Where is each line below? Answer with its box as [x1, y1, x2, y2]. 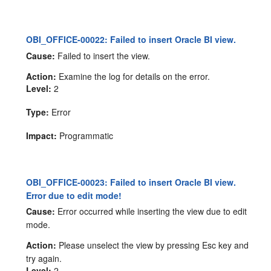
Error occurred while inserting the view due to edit [55, 205, 247, 218]
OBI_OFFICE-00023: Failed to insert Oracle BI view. [26, 175, 237, 188]
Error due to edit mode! [26, 189, 122, 201]
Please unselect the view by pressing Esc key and [56, 239, 249, 252]
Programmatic [57, 129, 114, 142]
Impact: [26, 129, 57, 142]
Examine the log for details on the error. [56, 70, 211, 82]
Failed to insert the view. [55, 49, 151, 62]
